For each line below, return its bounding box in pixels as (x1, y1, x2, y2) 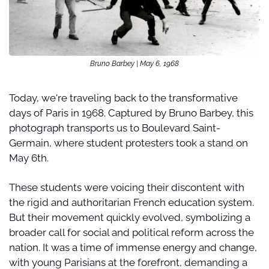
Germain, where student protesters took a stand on (9, 136, 248, 149)
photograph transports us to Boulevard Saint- (9, 121, 220, 134)
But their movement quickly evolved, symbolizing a (9, 211, 250, 223)
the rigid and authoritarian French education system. (9, 196, 254, 208)
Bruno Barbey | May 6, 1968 (90, 59, 179, 68)
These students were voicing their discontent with (9, 181, 244, 193)
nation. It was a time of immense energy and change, (9, 241, 257, 253)
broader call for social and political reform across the (9, 226, 254, 238)
